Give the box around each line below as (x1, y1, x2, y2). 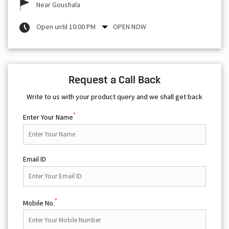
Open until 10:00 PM (36, 21, 96, 31)
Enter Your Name (23, 112, 73, 122)
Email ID (23, 154, 46, 164)
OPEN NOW (113, 21, 146, 31)
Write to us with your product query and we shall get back (27, 91, 202, 101)
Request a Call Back (68, 73, 161, 86)
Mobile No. (23, 198, 55, 208)
